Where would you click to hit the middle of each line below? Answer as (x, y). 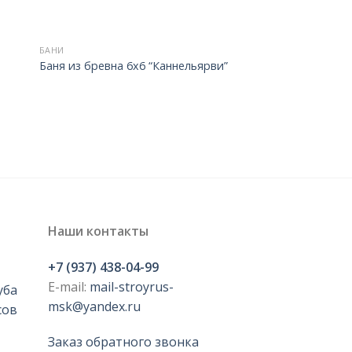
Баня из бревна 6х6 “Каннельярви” (133, 65)
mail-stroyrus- (132, 286)
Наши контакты (98, 231)
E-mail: (69, 286)
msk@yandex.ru (94, 306)
